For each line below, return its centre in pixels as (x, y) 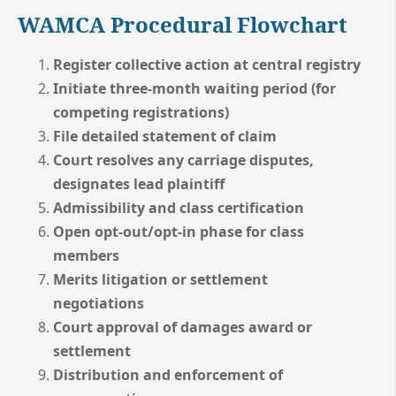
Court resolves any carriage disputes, (183, 160)
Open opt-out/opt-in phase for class (179, 231)
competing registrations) (141, 112)
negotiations (99, 303)
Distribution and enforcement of (168, 374)
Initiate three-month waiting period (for (194, 88)
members (86, 255)
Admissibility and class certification (179, 207)
